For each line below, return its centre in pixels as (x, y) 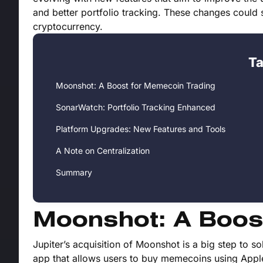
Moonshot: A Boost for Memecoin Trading (136, 86)
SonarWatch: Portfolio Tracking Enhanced (136, 107)
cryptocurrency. (68, 27)
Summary (74, 173)
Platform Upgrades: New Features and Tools (141, 129)
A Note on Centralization (103, 151)
